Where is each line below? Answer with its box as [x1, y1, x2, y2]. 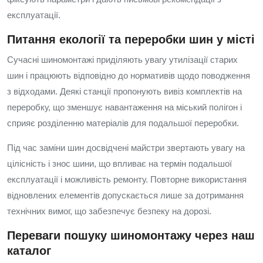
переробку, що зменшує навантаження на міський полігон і [7, 102, 242, 112]
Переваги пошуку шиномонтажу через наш [7, 229, 255, 242]
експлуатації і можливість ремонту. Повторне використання [7, 174, 247, 184]
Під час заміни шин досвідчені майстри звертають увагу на [7, 143, 245, 153]
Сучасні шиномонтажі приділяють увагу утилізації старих [7, 55, 238, 65]
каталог [7, 244, 51, 257]
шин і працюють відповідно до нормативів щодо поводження [7, 70, 250, 80]
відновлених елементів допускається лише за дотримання [7, 190, 244, 200]
